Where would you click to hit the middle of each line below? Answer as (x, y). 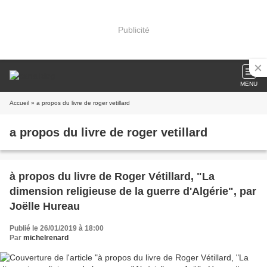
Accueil (19, 103)
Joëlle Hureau (45, 206)
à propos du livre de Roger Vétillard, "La (112, 176)
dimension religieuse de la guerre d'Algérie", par (133, 191)
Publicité (133, 30)
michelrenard (46, 238)
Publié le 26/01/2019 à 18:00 (57, 228)
